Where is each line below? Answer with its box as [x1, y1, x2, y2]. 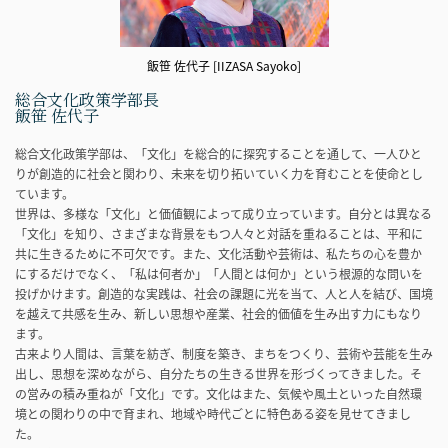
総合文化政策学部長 [15, 87, 159, 111]
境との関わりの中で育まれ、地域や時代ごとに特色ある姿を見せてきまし [15, 404, 411, 423]
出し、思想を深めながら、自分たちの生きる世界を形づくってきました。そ [15, 364, 422, 383]
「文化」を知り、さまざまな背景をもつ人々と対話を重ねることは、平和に [15, 224, 423, 243]
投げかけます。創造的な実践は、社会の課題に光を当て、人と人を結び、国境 [15, 284, 433, 303]
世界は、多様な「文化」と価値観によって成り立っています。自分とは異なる [15, 204, 432, 223]
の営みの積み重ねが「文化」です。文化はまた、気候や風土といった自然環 [15, 384, 422, 403]
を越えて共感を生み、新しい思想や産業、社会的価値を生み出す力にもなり [15, 304, 422, 323]
